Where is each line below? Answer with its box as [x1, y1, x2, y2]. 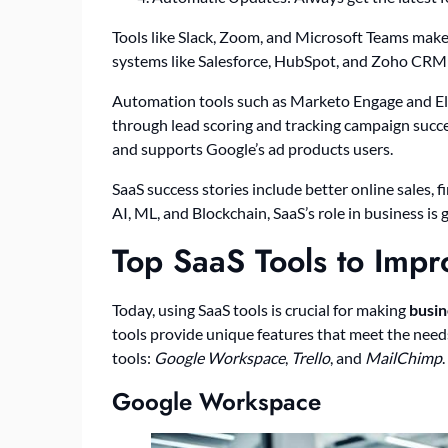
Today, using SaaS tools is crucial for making [112, 300, 409, 320]
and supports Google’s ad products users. [112, 139, 393, 159]
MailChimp [365, 348, 442, 368]
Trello [291, 348, 330, 368]
